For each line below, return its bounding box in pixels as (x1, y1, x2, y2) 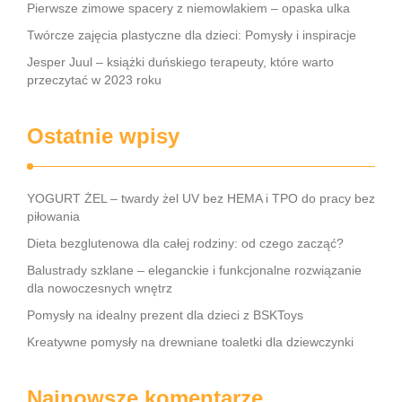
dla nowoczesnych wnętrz (27, 281, 172, 295)
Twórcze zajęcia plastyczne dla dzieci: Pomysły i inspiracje (27, 28, 356, 42)
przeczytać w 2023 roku (27, 73, 162, 87)
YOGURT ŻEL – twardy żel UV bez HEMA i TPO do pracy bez (27, 191, 375, 205)
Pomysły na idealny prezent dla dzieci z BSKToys (27, 308, 303, 322)
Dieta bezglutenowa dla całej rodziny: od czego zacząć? (27, 236, 344, 250)
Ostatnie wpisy (27, 124, 179, 148)
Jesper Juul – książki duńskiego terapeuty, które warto (27, 55, 334, 69)
